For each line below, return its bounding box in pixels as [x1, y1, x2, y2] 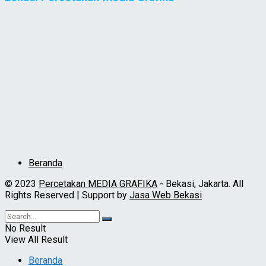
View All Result [5, 234, 68, 246]
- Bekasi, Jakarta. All [157, 178, 243, 190]
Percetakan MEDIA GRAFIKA [39, 178, 157, 190]
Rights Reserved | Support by [5, 189, 129, 201]
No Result [5, 223, 46, 235]
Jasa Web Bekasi [129, 189, 202, 201]
